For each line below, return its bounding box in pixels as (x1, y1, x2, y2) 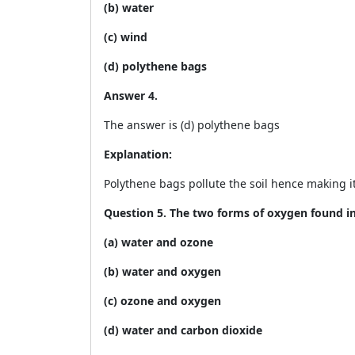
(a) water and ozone (104, 235, 213, 250)
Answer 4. (104, 88, 161, 103)
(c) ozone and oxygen (104, 293, 221, 308)
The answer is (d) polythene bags (104, 117, 280, 132)
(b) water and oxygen (104, 264, 221, 279)
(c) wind (104, 29, 147, 44)
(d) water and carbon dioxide (104, 323, 262, 338)
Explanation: (104, 147, 172, 162)
